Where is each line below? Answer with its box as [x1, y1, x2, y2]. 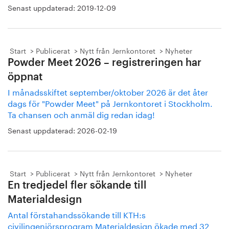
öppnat [8, 72, 42, 82]
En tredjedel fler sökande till [8, 180, 147, 191]
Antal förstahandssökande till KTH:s [8, 208, 146, 220]
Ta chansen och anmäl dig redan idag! [8, 107, 155, 120]
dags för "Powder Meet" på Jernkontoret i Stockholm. [8, 96, 213, 109]
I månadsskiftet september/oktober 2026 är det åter [8, 85, 208, 98]
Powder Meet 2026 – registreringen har [8, 58, 201, 68]
